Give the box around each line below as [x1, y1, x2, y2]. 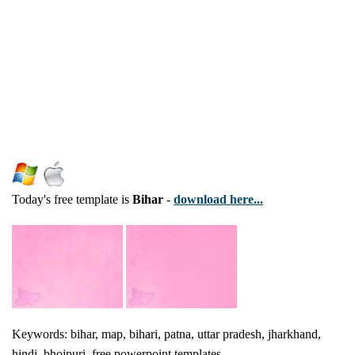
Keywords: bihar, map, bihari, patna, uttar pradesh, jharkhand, [12, 327, 321, 342]
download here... [174, 193, 263, 207]
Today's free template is [12, 193, 132, 207]
